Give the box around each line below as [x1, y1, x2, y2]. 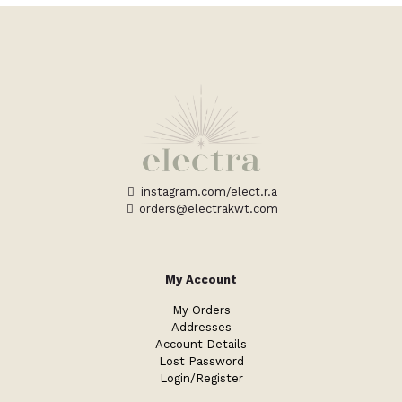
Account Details [155, 337, 247, 352]
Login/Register [159, 371, 243, 386]
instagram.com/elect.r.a [136, 185, 277, 199]
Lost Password [158, 354, 244, 369]
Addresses [170, 320, 232, 335]
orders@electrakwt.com [135, 202, 278, 216]
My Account [165, 273, 237, 287]
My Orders [171, 303, 231, 318]
